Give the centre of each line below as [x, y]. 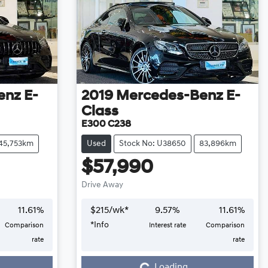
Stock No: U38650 [152, 144]
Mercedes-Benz [169, 96]
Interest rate [167, 225]
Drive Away [102, 185]
